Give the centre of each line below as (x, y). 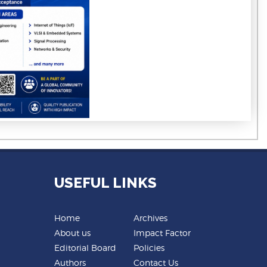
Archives (150, 218)
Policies (149, 248)
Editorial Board (85, 248)
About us (72, 233)
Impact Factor (162, 233)
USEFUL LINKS (105, 183)
